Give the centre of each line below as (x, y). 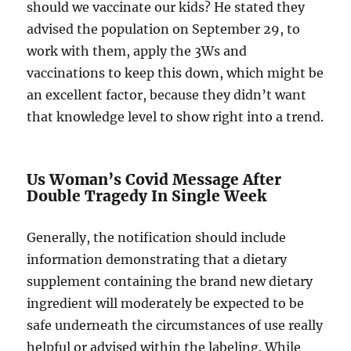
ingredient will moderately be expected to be (166, 303)
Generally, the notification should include (157, 237)
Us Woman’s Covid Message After (154, 179)
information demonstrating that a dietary (157, 259)
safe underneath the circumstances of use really (175, 325)
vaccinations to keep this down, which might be (175, 72)
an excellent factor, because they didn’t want (167, 94)
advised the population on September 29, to (164, 29)
